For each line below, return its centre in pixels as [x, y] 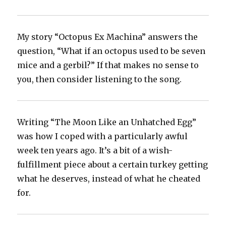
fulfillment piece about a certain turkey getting [113, 165]
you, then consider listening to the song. [100, 79]
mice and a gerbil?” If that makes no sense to [108, 65]
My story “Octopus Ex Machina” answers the [108, 37]
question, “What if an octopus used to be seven [111, 51]
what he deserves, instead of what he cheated [109, 179]
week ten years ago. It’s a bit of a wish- [95, 151]
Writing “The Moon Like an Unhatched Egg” [107, 122]
